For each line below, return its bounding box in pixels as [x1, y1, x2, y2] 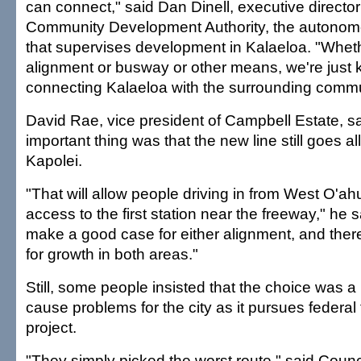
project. [26, 318, 77, 336]
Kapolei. [26, 151, 82, 169]
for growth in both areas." [26, 245, 198, 263]
